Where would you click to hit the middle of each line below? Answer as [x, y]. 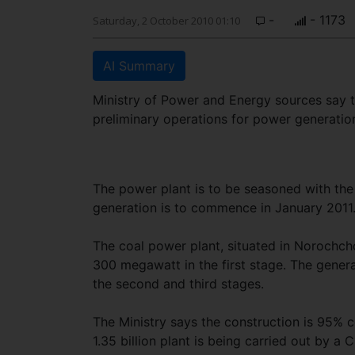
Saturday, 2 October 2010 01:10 [166, 21]
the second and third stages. [178, 284]
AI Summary [139, 66]
